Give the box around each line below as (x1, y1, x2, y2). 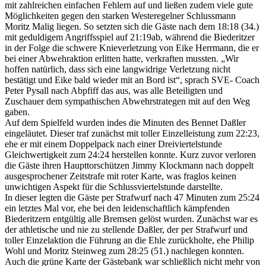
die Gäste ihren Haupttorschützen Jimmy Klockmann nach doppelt (5, 160, 254, 171)
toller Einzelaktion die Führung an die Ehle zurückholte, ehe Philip (5, 235, 254, 246)
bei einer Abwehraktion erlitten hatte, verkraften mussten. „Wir (5, 53, 239, 64)
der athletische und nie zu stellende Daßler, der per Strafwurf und (5, 224, 248, 235)
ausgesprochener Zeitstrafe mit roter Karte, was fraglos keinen (5, 171, 236, 182)
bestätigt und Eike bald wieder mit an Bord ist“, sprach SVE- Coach (5, 75, 259, 85)
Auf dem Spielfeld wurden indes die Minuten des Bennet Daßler (5, 118, 246, 128)
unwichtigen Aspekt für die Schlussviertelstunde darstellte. (5, 182, 223, 192)
